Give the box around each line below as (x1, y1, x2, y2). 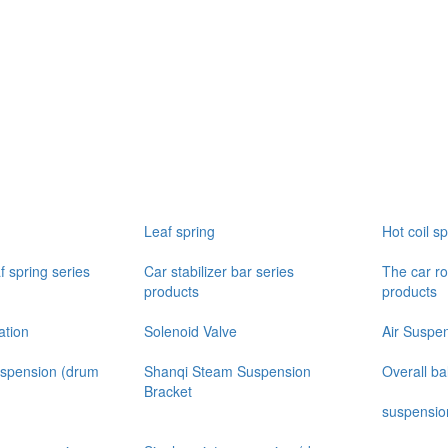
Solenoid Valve (144, 321, 237, 341)
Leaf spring (144, 221, 215, 241)
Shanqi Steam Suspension (144, 361, 311, 381)
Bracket (144, 381, 192, 401)
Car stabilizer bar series (144, 261, 294, 281)
